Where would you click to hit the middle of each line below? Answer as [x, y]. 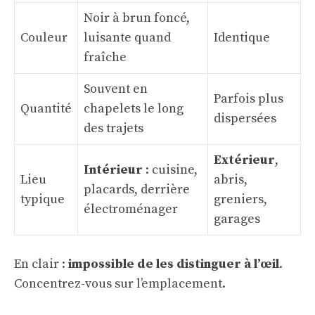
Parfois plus [249, 99]
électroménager [131, 209]
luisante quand [127, 38]
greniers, [240, 199]
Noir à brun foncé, [137, 18]
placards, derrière [137, 189]
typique [43, 199]
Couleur [44, 38]
